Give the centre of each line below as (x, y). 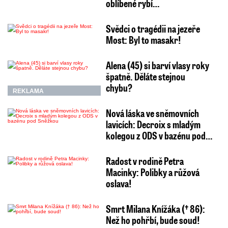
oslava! (118, 183)
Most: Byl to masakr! (143, 39)
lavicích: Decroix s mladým (153, 124)
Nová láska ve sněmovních (152, 113)
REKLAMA (28, 91)
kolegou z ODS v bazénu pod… (159, 135)
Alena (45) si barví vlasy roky (157, 65)
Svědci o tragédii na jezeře (153, 28)
